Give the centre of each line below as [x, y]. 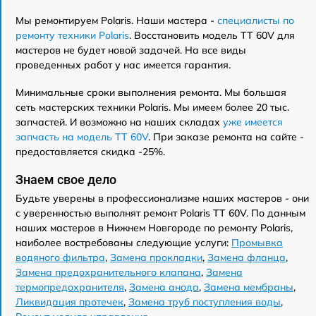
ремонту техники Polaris [72, 35]
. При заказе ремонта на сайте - [226, 137]
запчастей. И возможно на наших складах [119, 122]
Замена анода [164, 287]
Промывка [257, 243]
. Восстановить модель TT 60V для [212, 35]
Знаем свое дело [66, 180]
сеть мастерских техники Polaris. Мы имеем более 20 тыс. [152, 107]
